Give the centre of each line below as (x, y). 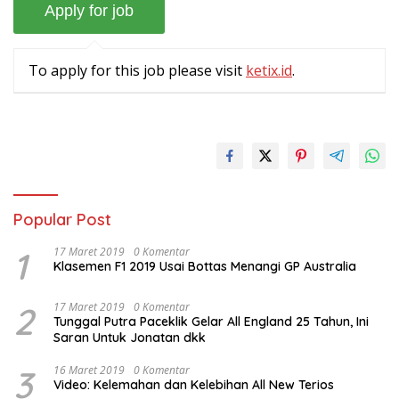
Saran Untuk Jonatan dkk (130, 338)
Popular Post (62, 220)
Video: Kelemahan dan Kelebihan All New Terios (194, 385)
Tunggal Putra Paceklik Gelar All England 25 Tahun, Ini (211, 322)
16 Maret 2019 (89, 370)
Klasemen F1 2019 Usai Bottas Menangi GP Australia (205, 267)
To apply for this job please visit (137, 71)
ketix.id (269, 71)
